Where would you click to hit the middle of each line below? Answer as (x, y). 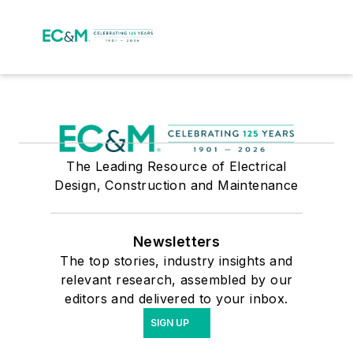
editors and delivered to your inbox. (176, 299)
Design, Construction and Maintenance (176, 185)
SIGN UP (169, 323)
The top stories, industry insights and (176, 261)
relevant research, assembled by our (176, 280)
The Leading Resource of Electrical (176, 166)
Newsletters (176, 242)
